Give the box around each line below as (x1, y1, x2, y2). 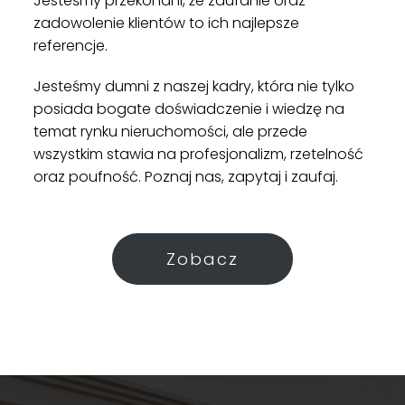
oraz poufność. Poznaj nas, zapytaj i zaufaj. (33, 165, 339, 187)
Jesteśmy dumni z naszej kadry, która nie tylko (33, 75, 355, 97)
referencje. (33, 34, 108, 56)
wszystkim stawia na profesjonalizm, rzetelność (33, 143, 364, 165)
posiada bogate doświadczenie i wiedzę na (33, 98, 345, 119)
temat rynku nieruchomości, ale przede (33, 120, 308, 142)
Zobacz (166, 247, 239, 270)
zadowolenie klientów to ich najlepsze (33, 12, 300, 33)
